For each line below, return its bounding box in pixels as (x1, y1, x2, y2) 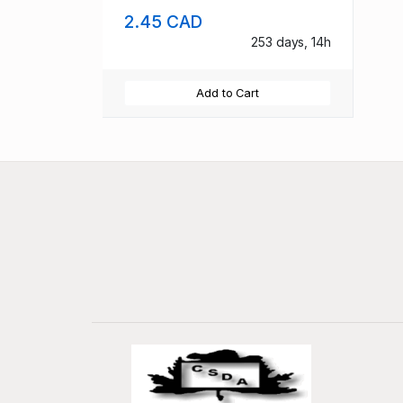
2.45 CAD (124, 10, 203, 32)
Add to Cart (195, 85, 260, 100)
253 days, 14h (251, 33, 331, 49)
